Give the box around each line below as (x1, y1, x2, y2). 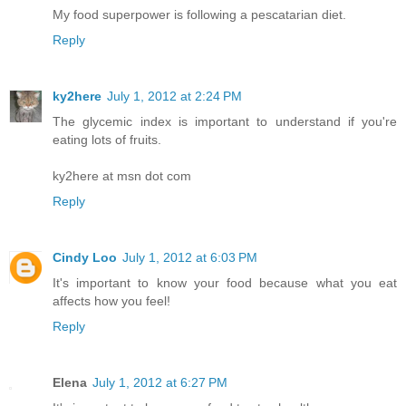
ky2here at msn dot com (53, 168, 191, 183)
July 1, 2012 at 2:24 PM (107, 88, 242, 103)
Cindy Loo (53, 249, 117, 265)
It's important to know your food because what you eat (53, 275, 397, 290)
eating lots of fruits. (53, 131, 161, 147)
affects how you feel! (53, 293, 170, 308)
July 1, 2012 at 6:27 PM (92, 374, 227, 390)
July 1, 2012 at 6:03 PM (122, 249, 257, 265)
